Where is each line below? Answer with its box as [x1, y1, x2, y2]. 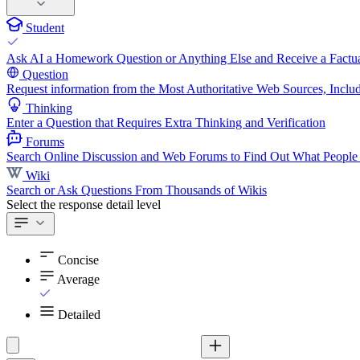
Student [22, 21, 64, 35]
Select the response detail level [6, 198, 161, 211]
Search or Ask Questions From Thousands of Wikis [6, 183, 267, 197]
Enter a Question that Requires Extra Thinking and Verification [6, 116, 325, 129]
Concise [58, 253, 99, 267]
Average [57, 272, 100, 286]
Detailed [58, 308, 100, 321]
